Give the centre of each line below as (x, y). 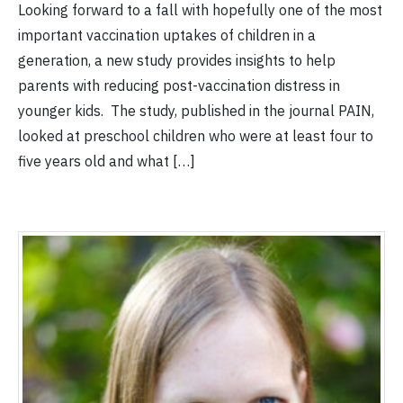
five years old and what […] (107, 161)
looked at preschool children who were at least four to (196, 136)
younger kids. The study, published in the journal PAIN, (196, 111)
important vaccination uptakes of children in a (167, 36)
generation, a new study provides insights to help (177, 61)
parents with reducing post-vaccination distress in (179, 86)
